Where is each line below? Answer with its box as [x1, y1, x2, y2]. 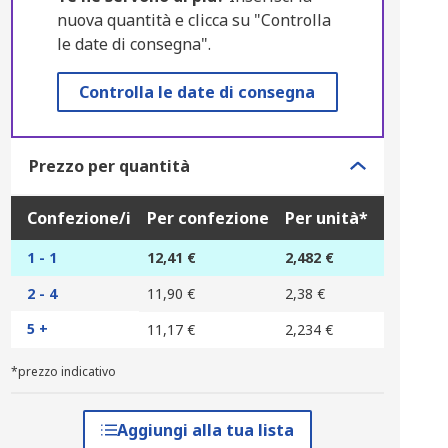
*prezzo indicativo [10, 363, 116, 380]
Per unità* [284, 207, 368, 229]
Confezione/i [26, 207, 131, 229]
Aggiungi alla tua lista [116, 419, 294, 441]
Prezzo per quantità [28, 155, 190, 177]
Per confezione [146, 207, 269, 229]
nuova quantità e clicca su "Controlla [56, 9, 331, 31]
